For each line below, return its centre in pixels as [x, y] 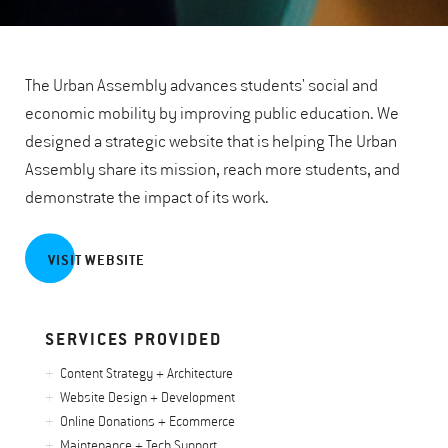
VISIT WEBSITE [96, 260]
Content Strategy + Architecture [147, 374]
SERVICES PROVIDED [133, 338]
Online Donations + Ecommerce [148, 422]
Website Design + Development [148, 398]
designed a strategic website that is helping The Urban [211, 142]
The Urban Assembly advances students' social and [201, 86]
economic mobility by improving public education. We [212, 114]
